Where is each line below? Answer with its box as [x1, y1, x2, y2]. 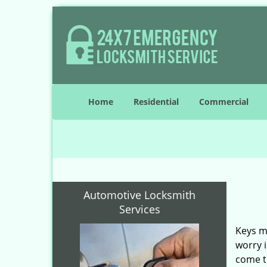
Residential [133, 96, 179, 107]
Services [119, 202, 160, 216]
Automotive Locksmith [83, 188, 195, 202]
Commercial [199, 96, 249, 107]
